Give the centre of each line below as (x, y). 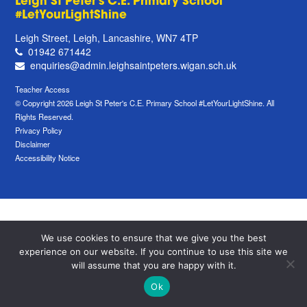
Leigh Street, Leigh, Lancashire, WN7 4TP (107, 37)
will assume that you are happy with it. (153, 265)
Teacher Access (43, 89)
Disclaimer (33, 144)
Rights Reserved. (45, 116)
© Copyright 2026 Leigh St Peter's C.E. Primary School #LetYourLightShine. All (145, 102)
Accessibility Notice (48, 157)
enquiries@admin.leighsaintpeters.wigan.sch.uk (134, 65)
